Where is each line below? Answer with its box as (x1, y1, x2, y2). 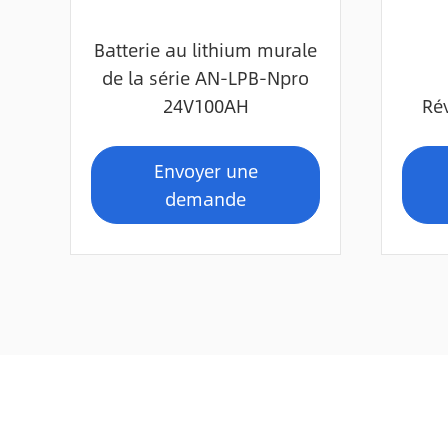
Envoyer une (153, 156, 258, 185)
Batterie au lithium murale (94, 35, 317, 64)
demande (165, 184, 246, 213)
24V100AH (162, 91, 249, 120)
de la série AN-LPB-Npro (102, 63, 309, 92)
